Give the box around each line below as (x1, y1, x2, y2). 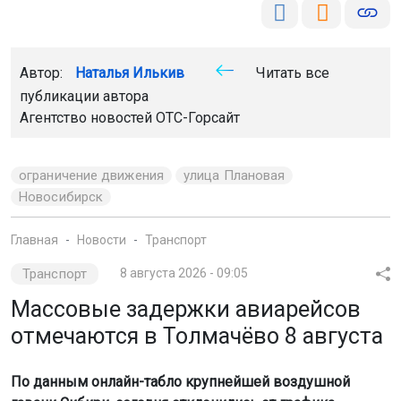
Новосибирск (19, 189, 104, 206)
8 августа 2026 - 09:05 (119, 266, 248, 281)
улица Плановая (183, 167, 286, 184)
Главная (11, 233, 58, 248)
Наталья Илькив (75, 64, 184, 82)
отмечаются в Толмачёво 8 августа (11, 323, 383, 350)
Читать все (252, 64, 329, 82)
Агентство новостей (20, 109, 156, 127)
